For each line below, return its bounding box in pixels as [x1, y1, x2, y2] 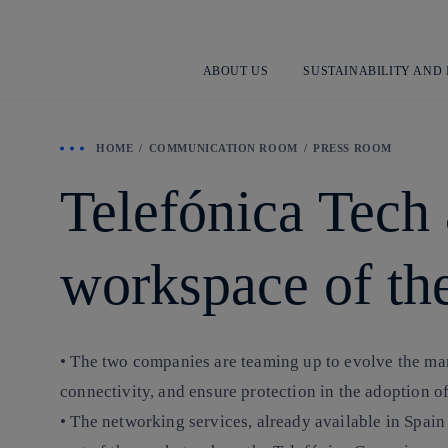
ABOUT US [202, 63, 269, 78]
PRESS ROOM [313, 142, 392, 154]
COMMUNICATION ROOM [148, 142, 298, 154]
